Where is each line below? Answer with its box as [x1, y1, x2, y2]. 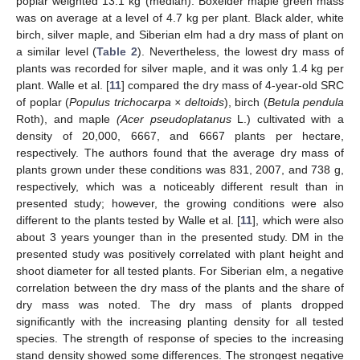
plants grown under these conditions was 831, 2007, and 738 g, [16, 162, 344, 176]
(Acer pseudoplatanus [116, 112, 231, 125]
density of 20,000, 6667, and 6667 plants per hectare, [16, 129, 344, 142]
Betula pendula [267, 95, 344, 108]
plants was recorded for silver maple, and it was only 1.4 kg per [16, 61, 344, 75]
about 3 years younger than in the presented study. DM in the [16, 230, 344, 243]
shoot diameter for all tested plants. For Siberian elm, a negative [16, 264, 344, 277]
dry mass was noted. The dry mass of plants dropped [16, 297, 344, 311]
